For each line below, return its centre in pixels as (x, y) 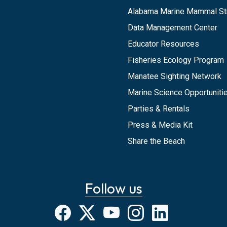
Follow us (113, 188)
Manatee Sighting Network (175, 76)
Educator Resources (163, 44)
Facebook (108, 213)
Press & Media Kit (160, 125)
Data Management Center (173, 28)
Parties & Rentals (159, 109)
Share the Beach (156, 141)
